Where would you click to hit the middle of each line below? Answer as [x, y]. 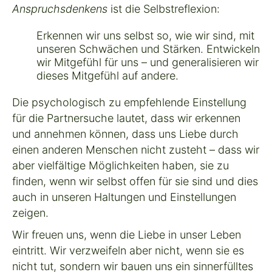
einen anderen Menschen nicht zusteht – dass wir [136, 149]
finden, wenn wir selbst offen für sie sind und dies [135, 181]
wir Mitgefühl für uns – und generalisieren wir [148, 62]
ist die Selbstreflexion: [164, 8]
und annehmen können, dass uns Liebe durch [125, 134]
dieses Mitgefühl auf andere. [107, 75]
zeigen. [30, 212]
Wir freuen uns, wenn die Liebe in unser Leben [127, 234]
